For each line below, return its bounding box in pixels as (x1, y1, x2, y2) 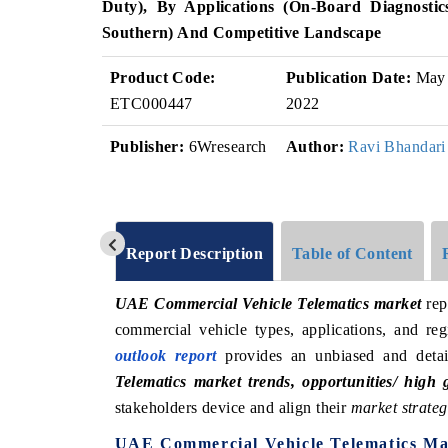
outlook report (114, 346, 217, 364)
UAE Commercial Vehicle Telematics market (114, 294, 422, 312)
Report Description (125, 244, 264, 262)
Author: (286, 138, 344, 155)
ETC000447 (110, 95, 193, 112)
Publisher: (110, 138, 185, 155)
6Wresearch (184, 138, 267, 155)
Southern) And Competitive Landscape (102, 24, 382, 41)
